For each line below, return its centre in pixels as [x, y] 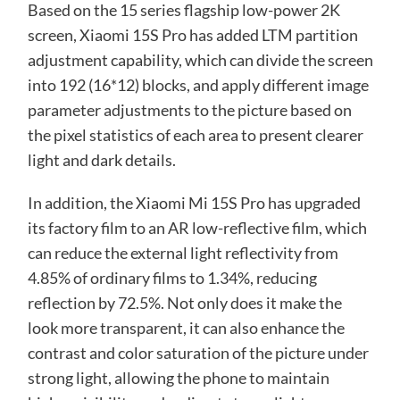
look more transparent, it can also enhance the [186, 327]
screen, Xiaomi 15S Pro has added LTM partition [192, 34]
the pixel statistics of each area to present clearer [195, 134]
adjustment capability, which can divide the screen [200, 59]
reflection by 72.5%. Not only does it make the [184, 302]
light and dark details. [101, 159]
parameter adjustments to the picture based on [189, 109]
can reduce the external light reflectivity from [183, 252]
